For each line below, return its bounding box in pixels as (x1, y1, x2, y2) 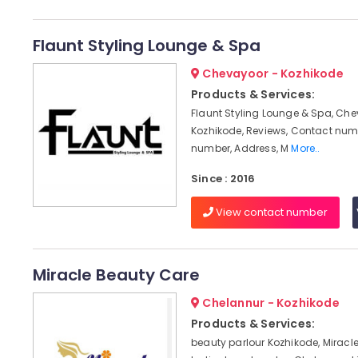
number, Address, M (190, 141, 292, 155)
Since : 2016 (190, 171, 256, 186)
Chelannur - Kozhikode (200, 295, 340, 311)
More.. (291, 141, 320, 155)
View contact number (213, 205, 328, 220)
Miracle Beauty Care (32, 264, 200, 286)
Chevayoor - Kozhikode (200, 66, 344, 82)
